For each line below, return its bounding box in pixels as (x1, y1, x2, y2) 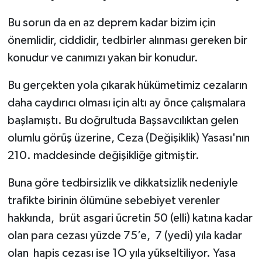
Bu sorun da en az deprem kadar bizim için (7, 16, 216, 29)
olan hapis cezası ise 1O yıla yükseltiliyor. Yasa (7, 247, 236, 259)
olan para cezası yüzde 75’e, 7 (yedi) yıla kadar (7, 229, 242, 242)
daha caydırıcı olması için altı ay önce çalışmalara (7, 96, 246, 109)
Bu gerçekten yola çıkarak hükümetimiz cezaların (7, 79, 247, 91)
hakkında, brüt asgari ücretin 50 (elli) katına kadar (7, 212, 253, 224)
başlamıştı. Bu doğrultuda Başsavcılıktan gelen (7, 114, 239, 126)
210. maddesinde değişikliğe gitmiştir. (7, 149, 199, 161)
